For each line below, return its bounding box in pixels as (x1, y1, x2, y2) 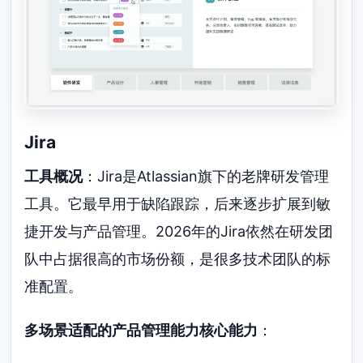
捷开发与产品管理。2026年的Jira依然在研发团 (24, 222, 334, 240)
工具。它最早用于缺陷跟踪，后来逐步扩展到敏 (24, 194, 331, 212)
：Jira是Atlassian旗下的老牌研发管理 (83, 167, 330, 185)
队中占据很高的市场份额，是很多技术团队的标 (24, 250, 331, 267)
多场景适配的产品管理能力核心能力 (24, 321, 258, 339)
